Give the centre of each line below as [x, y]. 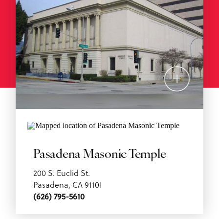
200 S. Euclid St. [62, 172]
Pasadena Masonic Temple [100, 154]
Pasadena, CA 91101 [68, 184]
